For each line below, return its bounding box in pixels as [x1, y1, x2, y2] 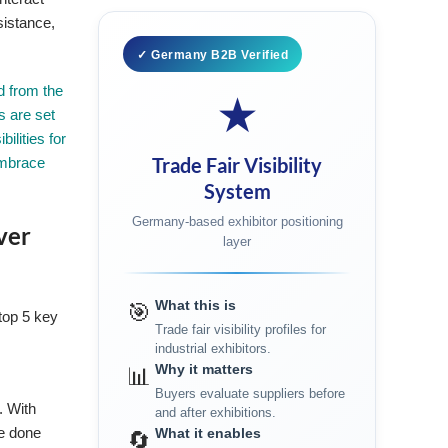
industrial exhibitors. [155, 341, 272, 356]
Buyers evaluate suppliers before [155, 386, 346, 401]
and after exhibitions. [155, 405, 277, 420]
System [203, 179, 271, 203]
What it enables [155, 425, 262, 441]
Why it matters [155, 361, 254, 377]
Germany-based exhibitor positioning [131, 214, 343, 229]
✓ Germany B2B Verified [137, 48, 289, 62]
